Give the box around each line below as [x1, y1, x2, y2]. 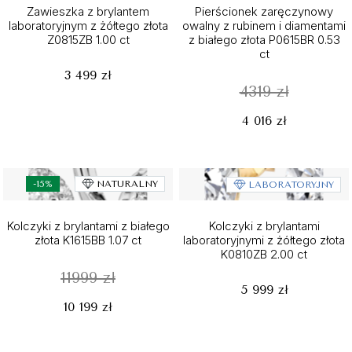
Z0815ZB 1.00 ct [46, 32, 130, 47]
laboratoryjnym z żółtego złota [8, 18, 168, 33]
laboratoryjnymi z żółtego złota [183, 233, 345, 247]
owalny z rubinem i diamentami [182, 18, 346, 33]
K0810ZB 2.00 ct [221, 247, 307, 262]
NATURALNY [97, 178, 158, 189]
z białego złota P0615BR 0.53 [188, 32, 340, 47]
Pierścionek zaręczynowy [195, 4, 333, 19]
